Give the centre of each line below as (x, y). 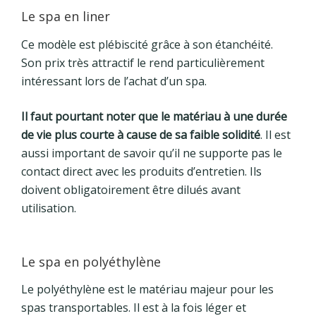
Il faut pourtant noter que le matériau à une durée (154, 116)
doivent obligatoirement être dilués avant (131, 189)
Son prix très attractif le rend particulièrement (143, 62)
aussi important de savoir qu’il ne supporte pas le (152, 153)
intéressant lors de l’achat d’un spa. (114, 81)
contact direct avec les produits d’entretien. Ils (141, 171)
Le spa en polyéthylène (91, 261)
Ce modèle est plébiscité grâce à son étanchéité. (147, 44)
